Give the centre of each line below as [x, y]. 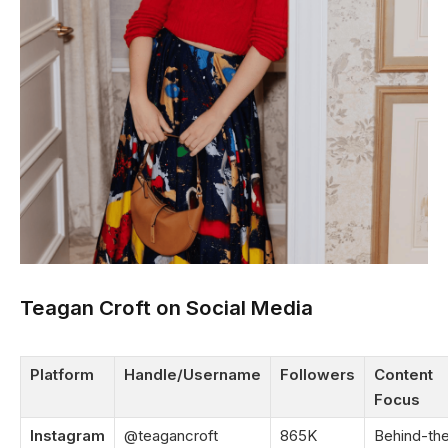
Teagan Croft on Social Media [166, 308]
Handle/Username [192, 375]
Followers [317, 375]
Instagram [67, 436]
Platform [62, 375]
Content [403, 375]
